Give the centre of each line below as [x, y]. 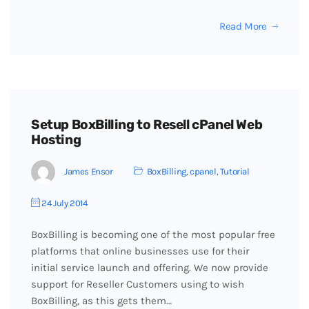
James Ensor [89, 171]
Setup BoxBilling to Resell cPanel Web [147, 124]
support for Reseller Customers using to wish [138, 284]
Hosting [56, 140]
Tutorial [235, 171]
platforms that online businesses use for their [140, 251]
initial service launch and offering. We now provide [150, 268]
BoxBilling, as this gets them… [101, 301]
